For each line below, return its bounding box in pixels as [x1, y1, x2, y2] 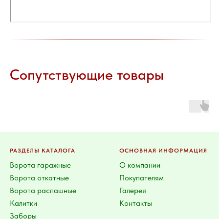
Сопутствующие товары [10, 66, 164, 84]
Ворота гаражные [10, 160, 71, 170]
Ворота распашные [10, 186, 76, 196]
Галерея [119, 186, 146, 196]
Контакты [119, 198, 152, 208]
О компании [119, 160, 160, 170]
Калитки [10, 198, 37, 208]
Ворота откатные [10, 173, 69, 183]
